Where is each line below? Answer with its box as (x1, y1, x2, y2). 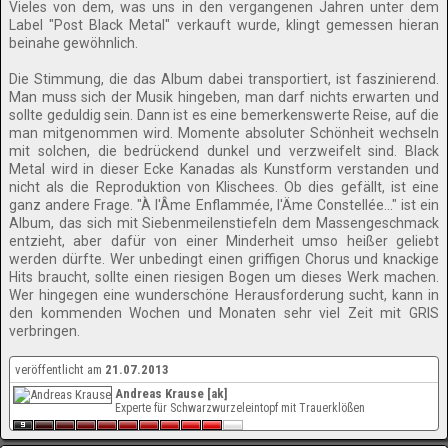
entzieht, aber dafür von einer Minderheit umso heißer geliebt (9, 233, 439, 249)
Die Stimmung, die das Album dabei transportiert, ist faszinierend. (9, 71, 439, 87)
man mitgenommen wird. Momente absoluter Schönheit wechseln (9, 125, 439, 141)
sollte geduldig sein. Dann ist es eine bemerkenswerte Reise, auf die (9, 107, 439, 123)
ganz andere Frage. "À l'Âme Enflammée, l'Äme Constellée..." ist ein (9, 197, 439, 213)
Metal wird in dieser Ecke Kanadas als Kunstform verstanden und (9, 161, 439, 177)
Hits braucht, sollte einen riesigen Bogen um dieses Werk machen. (9, 269, 439, 285)
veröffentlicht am (15, 362, 105, 377)
